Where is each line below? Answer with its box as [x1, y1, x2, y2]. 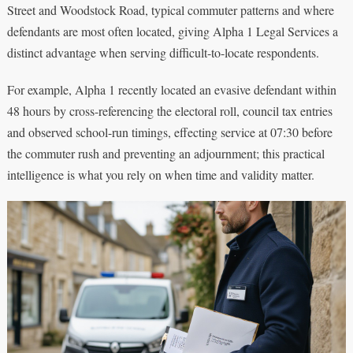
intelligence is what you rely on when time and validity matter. [6, 165, 314, 183]
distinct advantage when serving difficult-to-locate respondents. [6, 43, 319, 61]
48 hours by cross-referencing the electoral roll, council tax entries [6, 102, 333, 119]
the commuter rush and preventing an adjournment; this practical [6, 144, 325, 162]
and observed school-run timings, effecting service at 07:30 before [6, 123, 333, 140]
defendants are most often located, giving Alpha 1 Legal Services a [6, 22, 338, 39]
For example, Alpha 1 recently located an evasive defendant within [6, 80, 336, 98]
